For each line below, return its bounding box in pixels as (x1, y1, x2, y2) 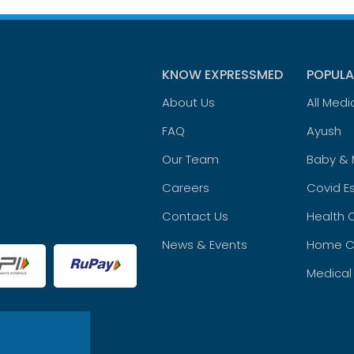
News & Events (162, 236, 248, 253)
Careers (162, 179, 210, 196)
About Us (162, 94, 216, 111)
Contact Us (162, 208, 229, 224)
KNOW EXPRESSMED (162, 66, 284, 84)
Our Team (162, 151, 220, 168)
